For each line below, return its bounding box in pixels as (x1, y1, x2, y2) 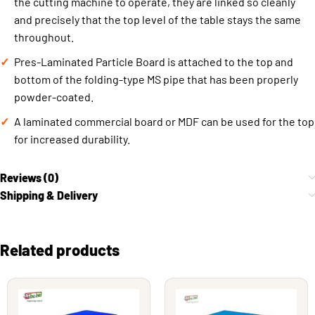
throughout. (14, 30, 74, 44)
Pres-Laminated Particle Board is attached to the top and (14, 55, 293, 68)
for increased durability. (14, 132, 130, 146)
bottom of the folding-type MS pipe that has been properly (14, 72, 298, 86)
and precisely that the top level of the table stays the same (14, 13, 301, 26)
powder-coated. (14, 90, 94, 103)
